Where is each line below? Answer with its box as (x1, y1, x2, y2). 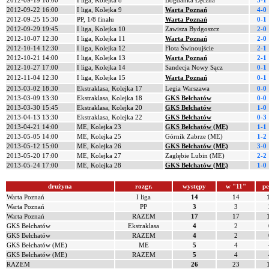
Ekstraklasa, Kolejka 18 (77, 94, 142, 101)
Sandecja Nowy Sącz (165, 64, 223, 71)
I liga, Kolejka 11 (77, 35, 125, 42)
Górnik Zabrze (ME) (165, 133, 223, 140)
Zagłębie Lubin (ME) (165, 152, 225, 159)
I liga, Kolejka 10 (77, 25, 125, 32)
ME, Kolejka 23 (77, 123, 121, 130)
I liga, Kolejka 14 (77, 64, 125, 71)
